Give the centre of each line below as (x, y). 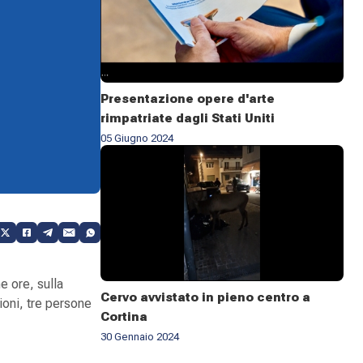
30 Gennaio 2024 (140, 336)
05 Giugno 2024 (137, 138)
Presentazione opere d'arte (188, 98)
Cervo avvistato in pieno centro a (205, 297)
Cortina (124, 316)
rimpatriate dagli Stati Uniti (188, 118)
